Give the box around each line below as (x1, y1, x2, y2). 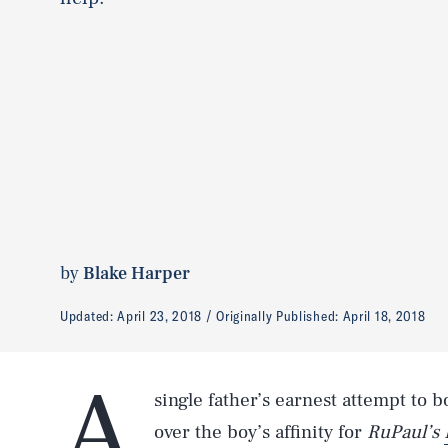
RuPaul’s (367, 420, 444, 444)
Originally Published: (216, 306, 343, 325)
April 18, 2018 (342, 306, 426, 325)
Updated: (60, 306, 118, 325)
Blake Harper (83, 261, 190, 285)
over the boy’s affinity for (154, 420, 367, 444)
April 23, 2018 (117, 306, 203, 325)
